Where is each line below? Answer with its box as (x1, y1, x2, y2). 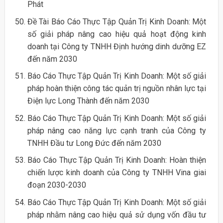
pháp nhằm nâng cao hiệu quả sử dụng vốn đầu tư (27, 210, 207, 220)
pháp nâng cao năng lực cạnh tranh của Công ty (27, 125, 207, 135)
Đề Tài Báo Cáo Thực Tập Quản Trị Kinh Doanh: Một (27, 16, 207, 26)
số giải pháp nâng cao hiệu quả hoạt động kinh (27, 29, 207, 39)
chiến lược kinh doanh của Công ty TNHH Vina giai (27, 168, 207, 178)
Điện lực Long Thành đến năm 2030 (27, 96, 149, 106)
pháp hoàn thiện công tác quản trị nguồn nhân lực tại (27, 84, 207, 94)
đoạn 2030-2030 (27, 180, 86, 190)
